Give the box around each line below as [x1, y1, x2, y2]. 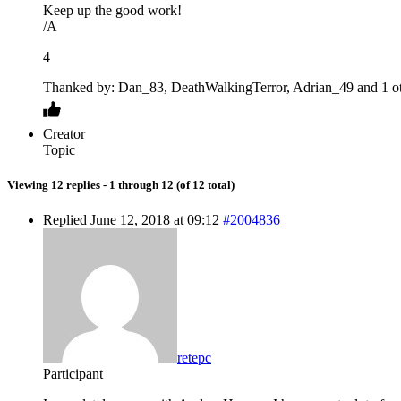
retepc [177, 350, 211, 366]
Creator [43, 125, 85, 141]
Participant [43, 366, 103, 382]
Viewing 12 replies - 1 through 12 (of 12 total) [7, 178, 235, 192]
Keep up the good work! [43, 2, 182, 18]
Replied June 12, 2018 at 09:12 [43, 212, 219, 228]
